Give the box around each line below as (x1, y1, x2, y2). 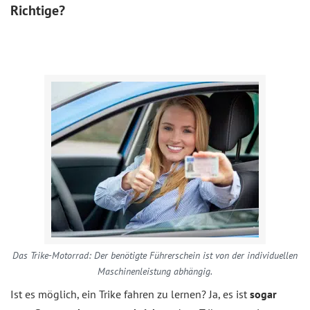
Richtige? (10, 1, 65, 19)
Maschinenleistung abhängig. (98, 265, 212, 277)
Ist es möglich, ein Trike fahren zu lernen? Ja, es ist (10, 287, 250, 301)
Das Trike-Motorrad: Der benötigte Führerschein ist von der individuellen (12, 249, 298, 262)
